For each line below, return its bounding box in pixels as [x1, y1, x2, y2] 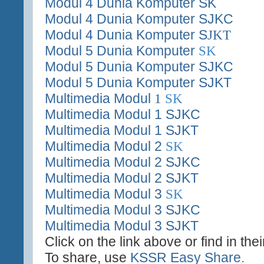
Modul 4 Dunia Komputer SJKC [45, 11, 233, 27]
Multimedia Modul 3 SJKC [45, 202, 200, 217]
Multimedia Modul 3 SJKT [45, 217, 199, 233]
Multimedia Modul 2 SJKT [45, 170, 202, 186]
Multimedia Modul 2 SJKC [45, 154, 200, 170]
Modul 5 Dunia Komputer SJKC [45, 58, 233, 74]
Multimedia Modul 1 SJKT [45, 122, 199, 138]
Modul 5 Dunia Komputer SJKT [45, 74, 232, 90]
